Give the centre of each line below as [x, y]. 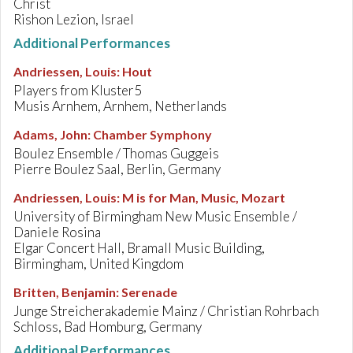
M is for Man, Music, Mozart [204, 197]
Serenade [149, 292]
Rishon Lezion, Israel [74, 19]
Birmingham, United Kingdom [98, 264]
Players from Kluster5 [78, 90]
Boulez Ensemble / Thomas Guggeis [116, 153]
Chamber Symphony [152, 134]
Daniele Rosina [57, 232]
